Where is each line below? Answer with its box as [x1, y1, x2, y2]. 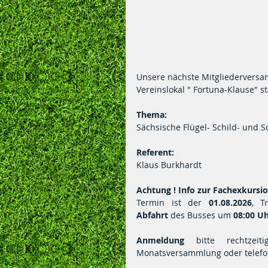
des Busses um [168, 209, 233, 221]
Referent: [136, 147, 174, 158]
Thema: [136, 109, 167, 120]
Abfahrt [136, 209, 168, 221]
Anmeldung [136, 234, 184, 246]
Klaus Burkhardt [136, 159, 202, 170]
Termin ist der [136, 197, 209, 208]
